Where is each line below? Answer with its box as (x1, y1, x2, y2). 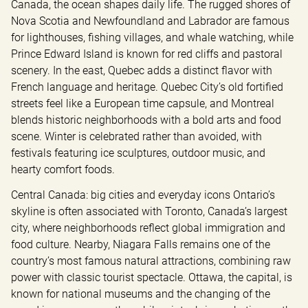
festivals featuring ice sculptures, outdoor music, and (11, 146, 265, 159)
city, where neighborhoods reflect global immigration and (11, 221, 285, 234)
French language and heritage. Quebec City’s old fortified (11, 80, 283, 93)
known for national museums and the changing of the (11, 287, 270, 300)
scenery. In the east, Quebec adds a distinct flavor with (11, 63, 272, 77)
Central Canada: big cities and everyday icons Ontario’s (11, 188, 275, 201)
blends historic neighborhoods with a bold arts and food (11, 113, 281, 126)
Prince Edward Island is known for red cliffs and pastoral (11, 47, 283, 60)
